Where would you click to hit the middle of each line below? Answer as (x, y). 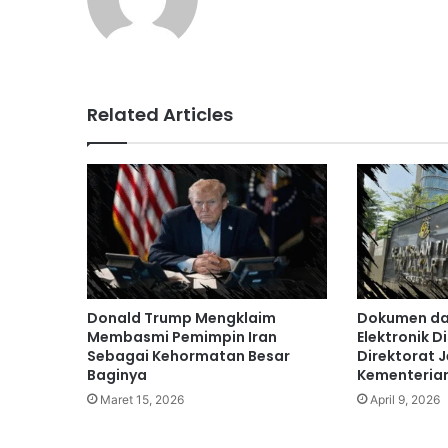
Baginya (117, 375)
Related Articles (160, 114)
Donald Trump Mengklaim (181, 318)
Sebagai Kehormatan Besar (188, 356)
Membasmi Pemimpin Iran (182, 337)
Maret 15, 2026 (142, 400)
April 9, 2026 (404, 400)
